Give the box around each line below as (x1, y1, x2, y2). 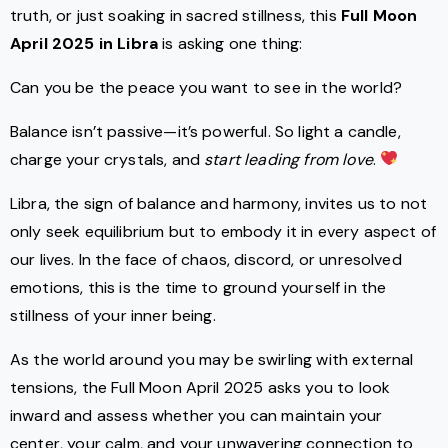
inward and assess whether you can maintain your (10, 404, 383, 426)
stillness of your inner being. (10, 304, 216, 326)
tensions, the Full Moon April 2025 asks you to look (10, 376, 391, 398)
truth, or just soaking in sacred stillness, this (10, 4, 341, 26)
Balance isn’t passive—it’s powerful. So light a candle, (10, 120, 401, 142)
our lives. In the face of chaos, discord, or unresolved (10, 248, 402, 270)
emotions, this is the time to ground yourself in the (10, 276, 387, 298)
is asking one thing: (158, 32, 303, 54)
